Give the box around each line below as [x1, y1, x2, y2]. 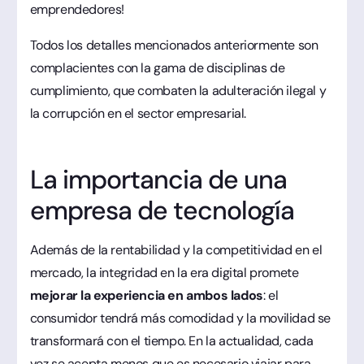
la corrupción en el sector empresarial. [29, 104, 246, 122]
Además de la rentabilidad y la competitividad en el [29, 240, 323, 258]
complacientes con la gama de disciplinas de [29, 58, 285, 76]
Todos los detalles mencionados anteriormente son [29, 36, 318, 54]
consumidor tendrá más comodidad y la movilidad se [29, 309, 331, 327]
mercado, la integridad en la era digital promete [29, 263, 299, 281]
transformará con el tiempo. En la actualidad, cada [29, 331, 314, 349]
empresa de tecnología [29, 193, 295, 227]
